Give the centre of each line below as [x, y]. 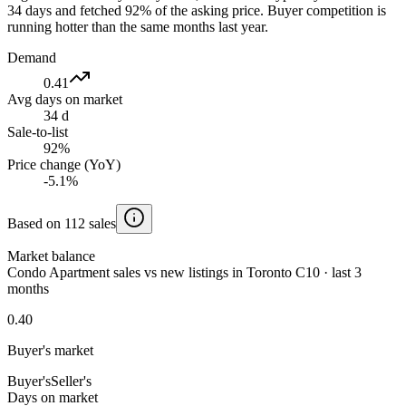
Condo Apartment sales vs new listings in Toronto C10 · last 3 [184, 272]
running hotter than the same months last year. [138, 26]
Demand [32, 57]
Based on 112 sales [62, 223]
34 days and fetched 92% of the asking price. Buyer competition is [197, 10]
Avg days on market [65, 99]
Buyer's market [50, 350]
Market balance [51, 256]
